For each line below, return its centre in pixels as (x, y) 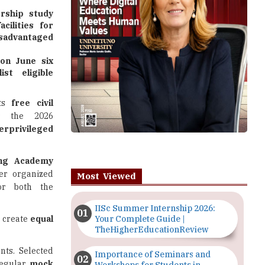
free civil (32, 103)
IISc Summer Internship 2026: (155, 208)
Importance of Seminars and (152, 254)
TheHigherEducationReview (151, 230)
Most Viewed (106, 176)
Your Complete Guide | (140, 219)
